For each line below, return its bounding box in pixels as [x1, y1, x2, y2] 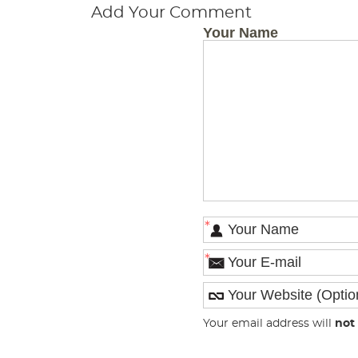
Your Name [203, 25, 278, 41]
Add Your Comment [91, 5, 252, 21]
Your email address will [203, 317, 335, 329]
